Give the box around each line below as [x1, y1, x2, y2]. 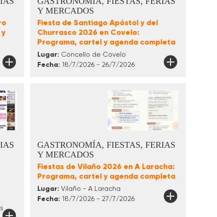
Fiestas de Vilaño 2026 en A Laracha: [37, 162, 175, 171]
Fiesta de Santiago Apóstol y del [37, 18, 158, 28]
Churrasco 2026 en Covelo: [37, 28, 139, 37]
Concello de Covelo [59, 50, 126, 59]
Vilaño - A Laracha [59, 185, 121, 193]
